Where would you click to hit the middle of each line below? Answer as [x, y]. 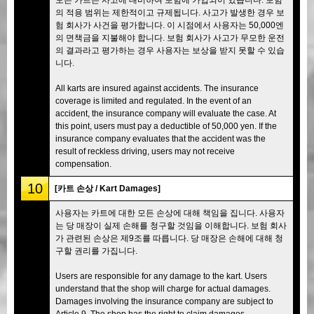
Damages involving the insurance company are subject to [164, 301]
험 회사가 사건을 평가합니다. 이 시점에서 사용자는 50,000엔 [170, 25]
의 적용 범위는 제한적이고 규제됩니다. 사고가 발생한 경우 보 [170, 12]
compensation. [83, 164]
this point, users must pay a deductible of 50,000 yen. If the [166, 126]
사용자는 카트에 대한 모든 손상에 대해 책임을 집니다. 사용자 [170, 213]
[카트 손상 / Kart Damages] [108, 188]
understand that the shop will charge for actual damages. [163, 288]
